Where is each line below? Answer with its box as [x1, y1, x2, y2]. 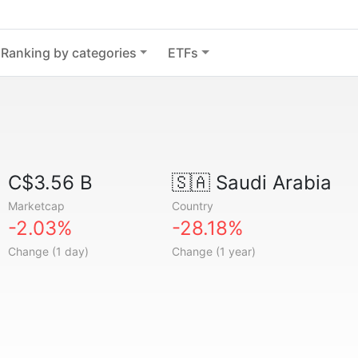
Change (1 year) [171, 245, 256, 258]
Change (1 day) [8, 245, 89, 258]
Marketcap [8, 199, 66, 213]
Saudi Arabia [209, 171, 332, 194]
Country [171, 199, 213, 213]
